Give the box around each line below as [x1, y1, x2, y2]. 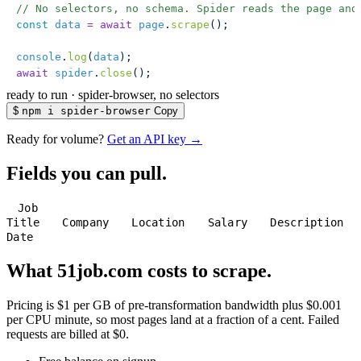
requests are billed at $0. [6, 327, 129, 342]
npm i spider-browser [22, 105, 151, 118]
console [16, 51, 61, 64]
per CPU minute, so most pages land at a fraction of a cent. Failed [6, 313, 339, 327]
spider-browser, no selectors [78, 88, 219, 102]
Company [62, 216, 110, 230]
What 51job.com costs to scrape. [6, 260, 272, 282]
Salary [207, 216, 248, 230]
